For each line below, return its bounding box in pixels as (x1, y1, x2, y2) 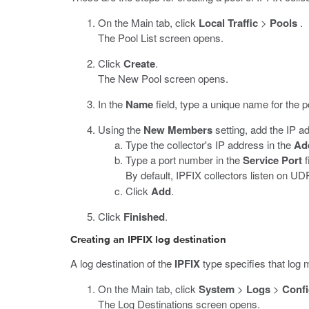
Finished (123, 209, 165, 224)
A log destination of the (70, 256, 175, 270)
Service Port (243, 152, 302, 168)
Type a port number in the (126, 152, 243, 167)
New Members (143, 122, 212, 137)
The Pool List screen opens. (98, 30, 223, 45)
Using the (98, 122, 143, 137)
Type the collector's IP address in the (126, 137, 294, 152)
